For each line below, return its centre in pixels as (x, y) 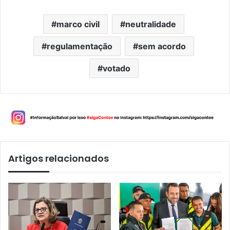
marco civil (78, 24)
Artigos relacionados (59, 158)
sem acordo (162, 46)
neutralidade (151, 24)
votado (116, 69)
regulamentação (80, 46)
